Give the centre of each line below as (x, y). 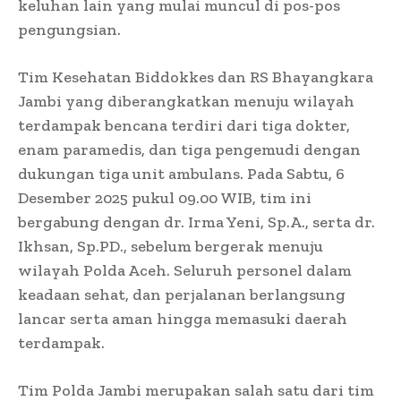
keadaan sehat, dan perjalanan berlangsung (182, 295)
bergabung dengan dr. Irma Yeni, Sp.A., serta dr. (196, 222)
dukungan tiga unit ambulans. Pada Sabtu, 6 (181, 174)
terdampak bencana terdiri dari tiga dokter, (184, 126)
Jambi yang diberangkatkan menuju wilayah (186, 102)
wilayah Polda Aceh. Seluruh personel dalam (185, 271)
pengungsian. (69, 30)
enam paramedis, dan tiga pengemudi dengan (189, 150)
